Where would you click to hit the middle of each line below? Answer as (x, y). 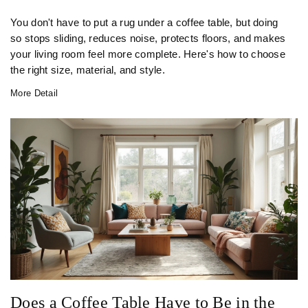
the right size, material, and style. (88, 70)
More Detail (34, 93)
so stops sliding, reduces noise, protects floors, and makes (148, 39)
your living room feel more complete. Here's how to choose (148, 55)
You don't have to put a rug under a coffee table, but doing (144, 23)
